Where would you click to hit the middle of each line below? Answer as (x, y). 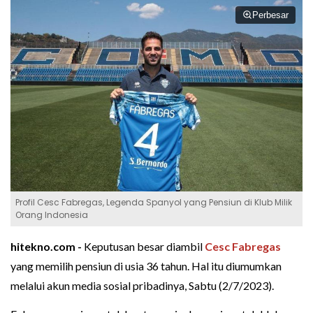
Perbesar (270, 15)
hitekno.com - (47, 246)
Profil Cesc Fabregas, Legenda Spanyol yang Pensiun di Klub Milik (154, 202)
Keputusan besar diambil (144, 246)
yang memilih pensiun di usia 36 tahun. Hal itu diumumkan (146, 265)
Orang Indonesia (52, 214)
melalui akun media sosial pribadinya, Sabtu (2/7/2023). (142, 285)
